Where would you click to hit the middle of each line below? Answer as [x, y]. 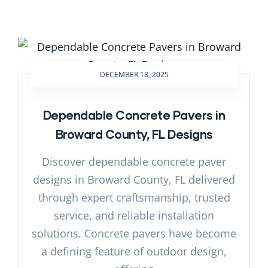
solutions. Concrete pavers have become [134, 233]
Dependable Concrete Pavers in [134, 115]
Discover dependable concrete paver [134, 161]
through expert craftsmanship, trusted [134, 197]
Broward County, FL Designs [134, 134]
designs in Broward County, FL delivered [134, 179]
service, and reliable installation [134, 215]
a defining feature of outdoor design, [134, 251]
